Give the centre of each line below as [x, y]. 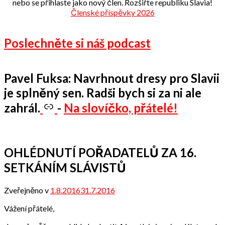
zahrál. [22, 107]
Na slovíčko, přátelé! [121, 107]
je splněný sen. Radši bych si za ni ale [103, 92]
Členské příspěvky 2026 [113, 13]
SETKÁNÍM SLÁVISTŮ [65, 167]
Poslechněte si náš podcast [77, 43]
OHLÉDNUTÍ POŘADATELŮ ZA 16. [100, 152]
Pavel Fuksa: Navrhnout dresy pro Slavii [112, 78]
